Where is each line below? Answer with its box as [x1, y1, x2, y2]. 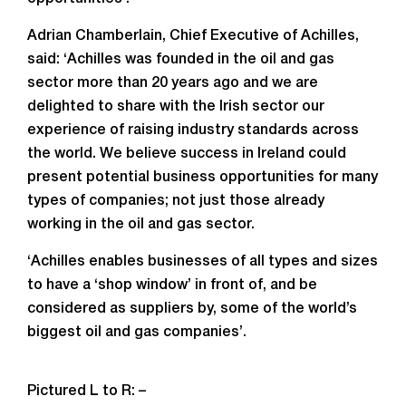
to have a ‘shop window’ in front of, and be [27, 279, 317, 292]
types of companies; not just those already [27, 195, 324, 208]
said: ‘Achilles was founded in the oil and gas [27, 53, 334, 66]
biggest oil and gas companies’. [27, 326, 246, 339]
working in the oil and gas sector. [27, 218, 255, 231]
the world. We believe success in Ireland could [27, 148, 346, 160]
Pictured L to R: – [27, 385, 146, 398]
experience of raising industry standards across [27, 124, 359, 137]
